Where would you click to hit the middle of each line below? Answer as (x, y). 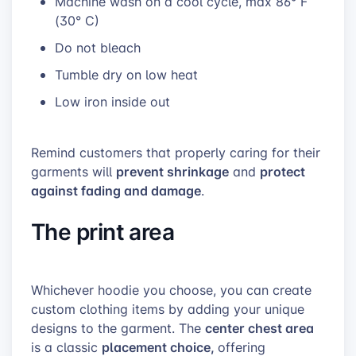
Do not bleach (98, 48)
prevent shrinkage (172, 172)
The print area (103, 231)
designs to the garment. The (118, 328)
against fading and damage (116, 191)
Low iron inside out (114, 102)
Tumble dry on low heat (126, 75)
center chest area (259, 327)
